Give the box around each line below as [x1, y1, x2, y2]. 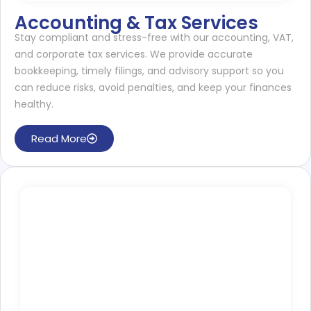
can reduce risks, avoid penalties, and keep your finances [15, 80, 292, 94]
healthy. [15, 96, 53, 111]
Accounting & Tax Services [15, 10, 258, 35]
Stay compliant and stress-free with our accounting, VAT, [15, 30, 294, 44]
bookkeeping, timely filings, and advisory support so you [15, 63, 284, 78]
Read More [31, 131, 87, 146]
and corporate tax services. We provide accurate [15, 47, 253, 61]
